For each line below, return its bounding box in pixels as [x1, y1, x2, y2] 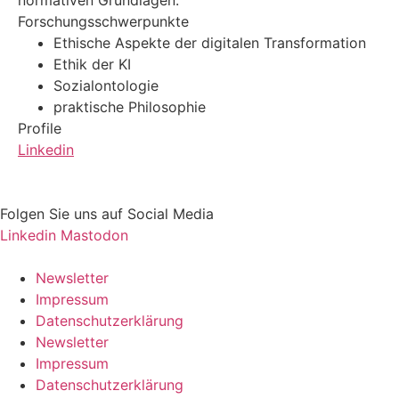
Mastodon [61, 226, 128, 244]
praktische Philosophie [53, 98, 219, 116]
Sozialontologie [53, 77, 163, 94]
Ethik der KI [53, 55, 135, 73]
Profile [18, 119, 61, 137]
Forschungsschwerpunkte [18, 12, 189, 30]
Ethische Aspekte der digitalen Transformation [53, 34, 370, 52]
